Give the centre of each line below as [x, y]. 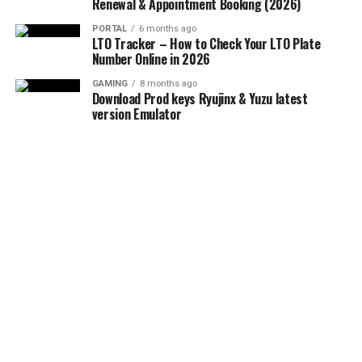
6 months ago [167, 29]
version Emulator [137, 114]
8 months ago [168, 84]
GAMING [109, 84]
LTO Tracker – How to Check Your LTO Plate [206, 44]
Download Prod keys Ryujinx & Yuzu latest [200, 99]
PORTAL [109, 29]
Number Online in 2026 [151, 59]
